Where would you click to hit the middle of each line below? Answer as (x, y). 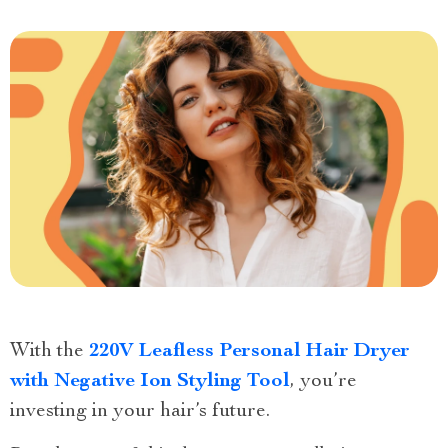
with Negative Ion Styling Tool (150, 382)
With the (49, 352)
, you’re (323, 382)
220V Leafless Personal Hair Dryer (249, 352)
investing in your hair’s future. (140, 412)
